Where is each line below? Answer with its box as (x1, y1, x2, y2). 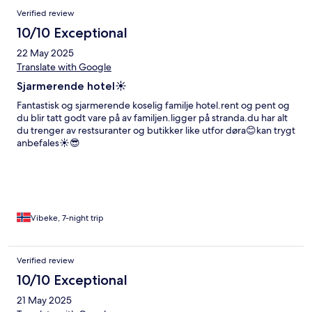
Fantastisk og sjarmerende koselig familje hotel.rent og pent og (17, 99, 290, 112)
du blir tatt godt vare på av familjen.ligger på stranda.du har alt (17, 111, 288, 125)
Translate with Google (17, 61, 111, 74)
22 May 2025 (17, 47, 74, 60)
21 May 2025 (17, 294, 72, 307)
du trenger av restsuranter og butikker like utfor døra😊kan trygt (17, 124, 295, 137)
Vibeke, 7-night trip (31, 212, 104, 224)
